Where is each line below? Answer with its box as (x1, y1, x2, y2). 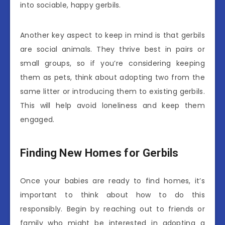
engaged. (20, 114, 55, 125)
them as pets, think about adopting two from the (20, 72, 205, 82)
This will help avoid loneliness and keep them (20, 100, 205, 110)
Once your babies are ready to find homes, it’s (20, 175, 205, 186)
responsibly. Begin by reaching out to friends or (20, 203, 205, 214)
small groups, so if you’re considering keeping (20, 58, 205, 68)
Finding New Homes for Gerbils (20, 146, 179, 159)
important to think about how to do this (20, 189, 205, 200)
